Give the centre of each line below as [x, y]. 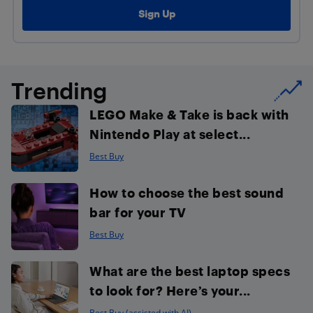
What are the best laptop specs [190, 270]
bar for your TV [138, 212]
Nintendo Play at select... [170, 133]
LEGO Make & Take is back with [189, 114]
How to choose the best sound [187, 192]
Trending [59, 90]
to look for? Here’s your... [170, 290]
